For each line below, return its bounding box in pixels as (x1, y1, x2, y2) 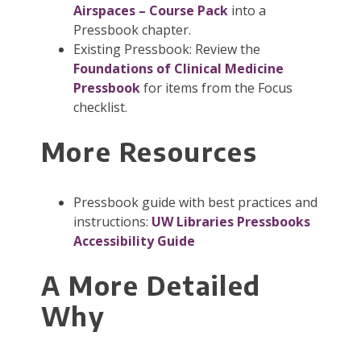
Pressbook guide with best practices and (73, 193, 317, 212)
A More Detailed (40, 269, 261, 302)
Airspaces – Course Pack (73, 2, 228, 20)
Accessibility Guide (73, 232, 195, 251)
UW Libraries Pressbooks (151, 213, 310, 231)
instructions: (73, 213, 151, 231)
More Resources (40, 135, 258, 168)
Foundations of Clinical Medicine (73, 60, 284, 78)
